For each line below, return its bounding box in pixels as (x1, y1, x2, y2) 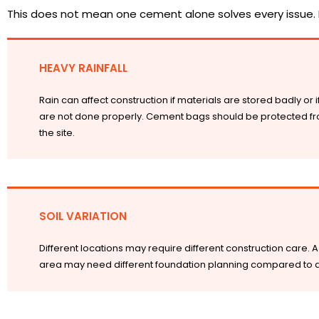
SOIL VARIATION (38, 209, 127, 224)
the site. (38, 125, 75, 140)
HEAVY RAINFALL (38, 60, 127, 75)
